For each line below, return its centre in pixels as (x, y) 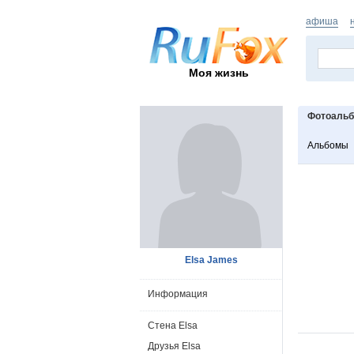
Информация (178, 294)
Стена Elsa (173, 326)
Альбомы (328, 145)
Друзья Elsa (174, 346)
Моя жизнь (219, 72)
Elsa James (211, 260)
